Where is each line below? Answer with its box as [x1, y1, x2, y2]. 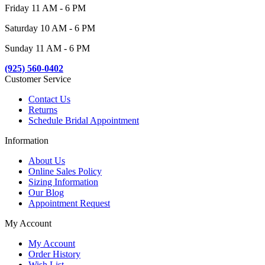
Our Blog [28, 188, 64, 198]
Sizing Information [28, 177, 98, 188]
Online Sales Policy [28, 166, 102, 177]
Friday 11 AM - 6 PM [5, 3, 86, 14]
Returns [28, 105, 57, 115]
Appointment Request [28, 198, 110, 209]
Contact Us [28, 94, 70, 105]
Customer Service [5, 74, 71, 85]
